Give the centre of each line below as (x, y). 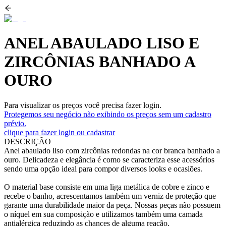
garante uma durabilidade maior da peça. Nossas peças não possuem (112, 205)
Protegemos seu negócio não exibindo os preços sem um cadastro (108, 114)
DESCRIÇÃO (27, 141)
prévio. (15, 123)
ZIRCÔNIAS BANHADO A (99, 62)
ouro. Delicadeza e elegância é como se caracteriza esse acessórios (109, 159)
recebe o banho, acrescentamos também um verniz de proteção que (110, 196)
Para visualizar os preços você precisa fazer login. (83, 105)
